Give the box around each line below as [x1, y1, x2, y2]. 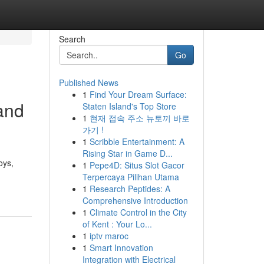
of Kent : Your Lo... [82, 218, 152, 230]
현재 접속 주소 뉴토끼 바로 [89, 112, 190, 124]
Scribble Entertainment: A [89, 136, 184, 147]
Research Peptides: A [89, 183, 170, 194]
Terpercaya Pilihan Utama [82, 171, 179, 183]
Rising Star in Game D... [82, 147, 173, 159]
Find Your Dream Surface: [89, 88, 187, 100]
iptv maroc [89, 230, 128, 242]
